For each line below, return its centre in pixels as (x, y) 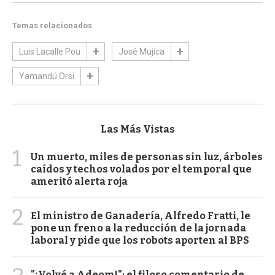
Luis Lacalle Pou (50, 52)
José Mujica (141, 52)
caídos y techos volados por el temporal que (141, 169)
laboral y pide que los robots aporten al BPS (140, 240)
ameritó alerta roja (79, 181)
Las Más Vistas (137, 129)
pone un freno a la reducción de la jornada (138, 228)
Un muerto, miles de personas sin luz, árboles (147, 157)
